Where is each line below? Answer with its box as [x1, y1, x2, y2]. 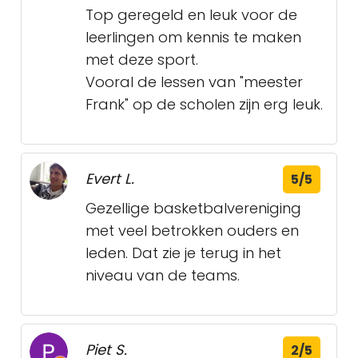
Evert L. [86, 169, 134, 189]
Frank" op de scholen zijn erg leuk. [86, 94, 323, 114]
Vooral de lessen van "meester [86, 72, 303, 92]
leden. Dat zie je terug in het [86, 243, 281, 263]
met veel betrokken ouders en [86, 221, 299, 241]
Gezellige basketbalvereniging [86, 198, 301, 218]
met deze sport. [86, 50, 198, 70]
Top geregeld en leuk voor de [86, 5, 297, 25]
